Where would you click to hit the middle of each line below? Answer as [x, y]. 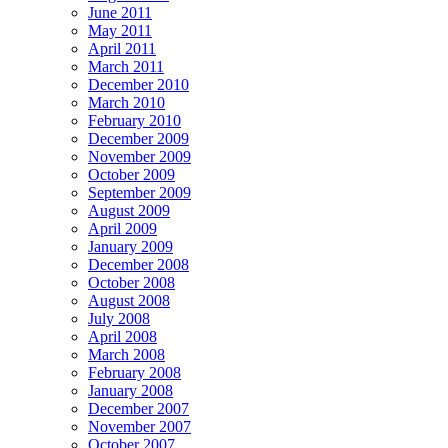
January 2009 [130, 246]
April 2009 [122, 228]
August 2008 [129, 300]
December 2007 [138, 408]
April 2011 [122, 48]
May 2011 [120, 30]
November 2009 [139, 156]
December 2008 [138, 264]
